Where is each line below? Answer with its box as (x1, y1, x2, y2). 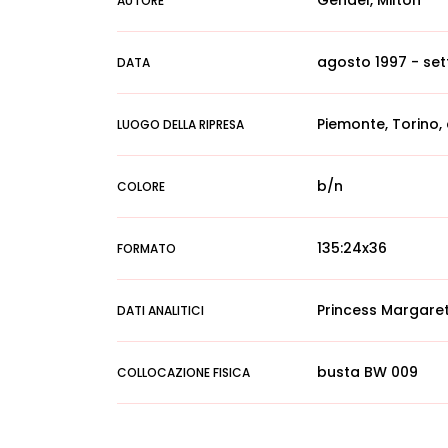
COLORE (117, 178, 165, 195)
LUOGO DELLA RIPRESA (117, 116, 244, 133)
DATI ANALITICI (117, 302, 204, 319)
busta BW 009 (317, 362, 418, 382)
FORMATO (117, 240, 176, 257)
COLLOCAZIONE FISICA (117, 364, 250, 381)
